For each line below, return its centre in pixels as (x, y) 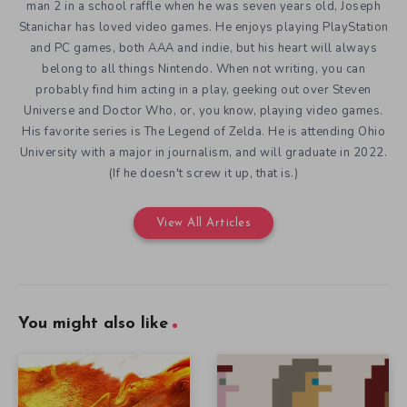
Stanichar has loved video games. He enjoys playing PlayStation (203, 27)
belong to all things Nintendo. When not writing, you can (203, 69)
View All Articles (203, 223)
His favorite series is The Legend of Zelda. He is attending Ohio (203, 131)
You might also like (93, 323)
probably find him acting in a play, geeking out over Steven (203, 89)
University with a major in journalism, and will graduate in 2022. (203, 152)
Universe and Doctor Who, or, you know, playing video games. (203, 110)
